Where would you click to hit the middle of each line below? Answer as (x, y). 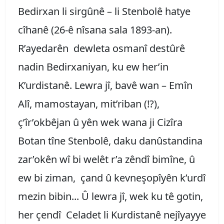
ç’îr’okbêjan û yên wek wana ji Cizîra (100, 122)
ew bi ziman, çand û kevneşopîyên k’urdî (112, 177)
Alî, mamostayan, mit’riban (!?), (89, 103)
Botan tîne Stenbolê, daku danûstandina (110, 140)
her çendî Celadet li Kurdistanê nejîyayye (112, 214)
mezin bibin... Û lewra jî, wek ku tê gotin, (110, 196)
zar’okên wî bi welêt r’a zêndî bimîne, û (106, 159)
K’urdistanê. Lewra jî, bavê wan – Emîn (105, 85)
